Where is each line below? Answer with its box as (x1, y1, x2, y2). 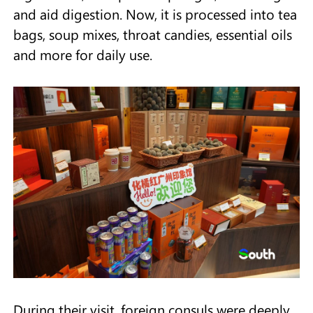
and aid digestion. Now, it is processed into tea (13, 4, 297, 23)
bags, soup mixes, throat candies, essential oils (13, 24, 292, 43)
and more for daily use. (13, 45, 156, 64)
